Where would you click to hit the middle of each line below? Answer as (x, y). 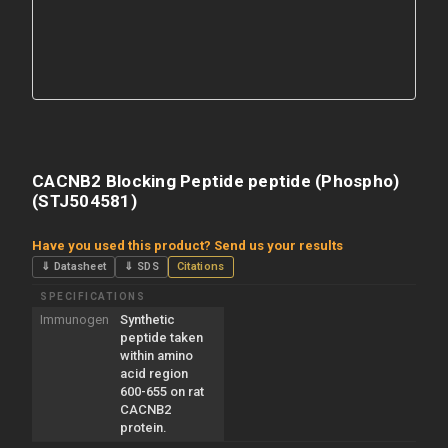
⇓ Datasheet (74, 266)
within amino (156, 355)
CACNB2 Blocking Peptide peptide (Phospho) (216, 180)
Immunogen (74, 319)
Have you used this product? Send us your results (187, 245)
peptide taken (161, 337)
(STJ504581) (84, 200)
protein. (143, 427)
